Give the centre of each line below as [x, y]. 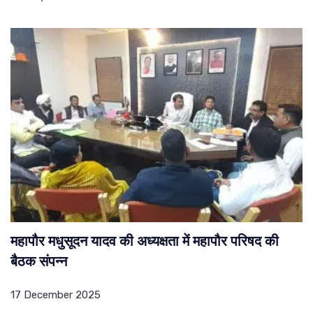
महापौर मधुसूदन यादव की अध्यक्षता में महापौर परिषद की [145, 243]
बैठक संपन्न [39, 263]
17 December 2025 [56, 295]
